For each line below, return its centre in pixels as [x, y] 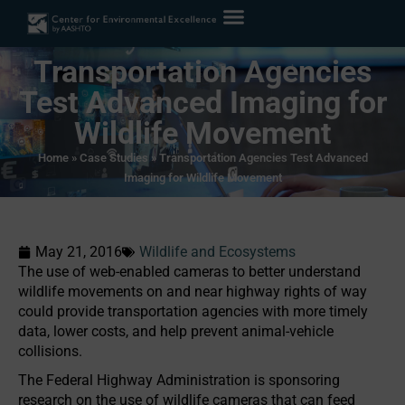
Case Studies [113, 158]
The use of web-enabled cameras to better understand [189, 272]
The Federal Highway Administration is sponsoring [179, 380]
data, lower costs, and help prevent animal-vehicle [176, 331]
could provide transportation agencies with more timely [193, 311]
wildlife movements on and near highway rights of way [193, 292]
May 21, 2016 [79, 252]
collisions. [50, 351]
